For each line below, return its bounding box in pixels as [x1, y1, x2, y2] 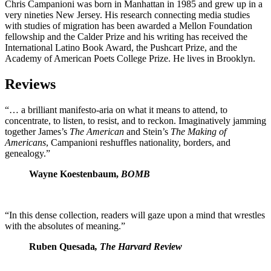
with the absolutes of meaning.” [5, 221, 125, 232]
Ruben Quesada [29, 241, 95, 252]
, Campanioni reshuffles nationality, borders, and [46, 137, 230, 148]
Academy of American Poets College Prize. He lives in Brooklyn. [5, 53, 255, 64]
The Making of [171, 126, 226, 137]
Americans [5, 137, 46, 148]
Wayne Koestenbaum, [29, 169, 121, 180]
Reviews [5, 76, 56, 93]
